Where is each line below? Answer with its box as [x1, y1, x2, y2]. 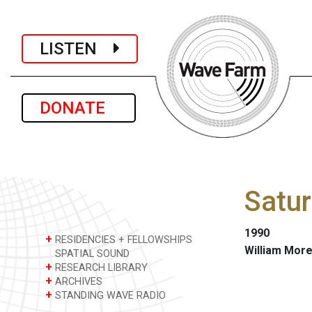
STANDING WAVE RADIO [52, 290, 166, 302]
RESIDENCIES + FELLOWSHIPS [52, 234, 192, 246]
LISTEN [40, 38, 114, 58]
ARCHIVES [52, 276, 102, 288]
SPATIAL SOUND [52, 248, 130, 260]
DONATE [40, 98, 118, 118]
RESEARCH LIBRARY [52, 262, 148, 274]
